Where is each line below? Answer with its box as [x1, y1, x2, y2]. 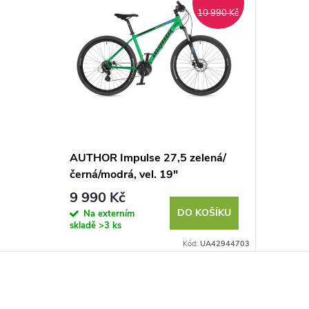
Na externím [83, 207, 134, 220]
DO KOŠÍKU [177, 206, 231, 219]
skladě [69, 219, 99, 232]
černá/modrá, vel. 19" [69, 167, 178, 183]
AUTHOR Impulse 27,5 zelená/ [69, 150, 226, 166]
